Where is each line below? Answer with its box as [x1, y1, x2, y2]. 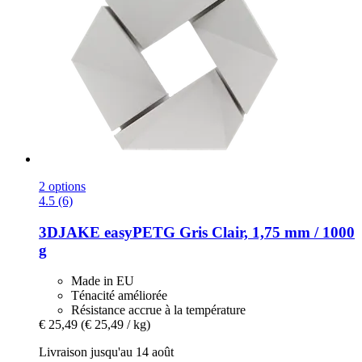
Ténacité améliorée [71, 288, 167, 303]
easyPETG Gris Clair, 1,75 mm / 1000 [100, 223, 355, 241]
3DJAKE [39, 223, 100, 241]
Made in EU [71, 274, 134, 288]
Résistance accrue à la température [71, 303, 246, 318]
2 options [39, 179, 86, 193]
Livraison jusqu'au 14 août [39, 345, 174, 360]
